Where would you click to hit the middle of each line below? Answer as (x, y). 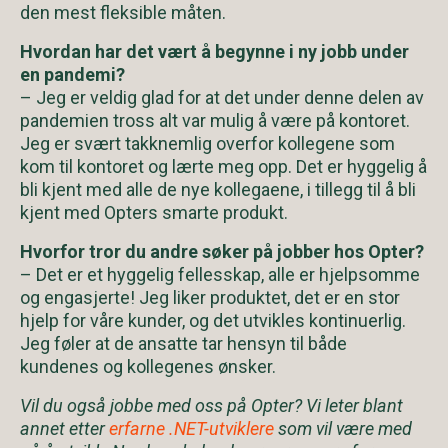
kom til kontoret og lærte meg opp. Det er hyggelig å (223, 166)
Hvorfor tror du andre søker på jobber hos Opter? (222, 251)
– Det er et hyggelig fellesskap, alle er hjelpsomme (220, 274)
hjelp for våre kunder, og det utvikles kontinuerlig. (213, 320)
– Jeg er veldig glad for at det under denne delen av (222, 97)
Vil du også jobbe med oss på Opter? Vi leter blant (211, 405)
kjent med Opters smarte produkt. (154, 212)
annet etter (64, 428)
